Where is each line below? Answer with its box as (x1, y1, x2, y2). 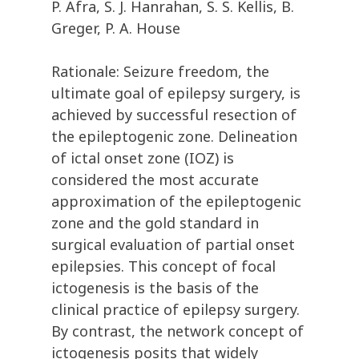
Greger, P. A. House (51, 18, 180, 38)
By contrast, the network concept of (51, 321, 304, 341)
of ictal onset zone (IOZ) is (51, 148, 234, 168)
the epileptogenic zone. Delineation (51, 127, 297, 147)
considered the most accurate (51, 170, 259, 190)
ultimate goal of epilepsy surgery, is (51, 83, 301, 103)
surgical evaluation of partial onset (51, 235, 295, 255)
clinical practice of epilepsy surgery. (51, 300, 300, 320)
